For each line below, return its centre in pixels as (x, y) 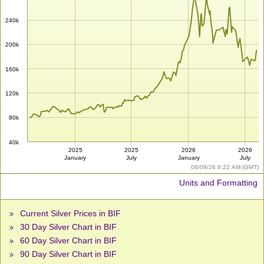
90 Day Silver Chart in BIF (68, 254)
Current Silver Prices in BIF (70, 214)
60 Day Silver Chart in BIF (68, 241)
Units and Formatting (218, 183)
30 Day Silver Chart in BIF (68, 227)
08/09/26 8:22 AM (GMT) (225, 167)
